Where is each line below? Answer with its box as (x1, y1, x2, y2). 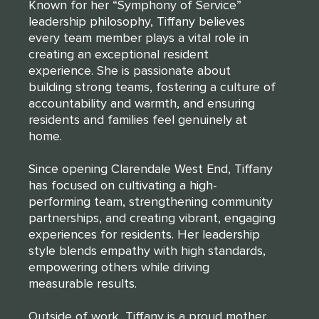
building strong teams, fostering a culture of (28, 78, 276, 95)
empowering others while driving (28, 258, 209, 275)
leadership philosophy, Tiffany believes (28, 13, 245, 29)
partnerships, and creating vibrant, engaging (28, 209, 276, 226)
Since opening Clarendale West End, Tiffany (28, 160, 273, 177)
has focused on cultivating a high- (28, 177, 217, 193)
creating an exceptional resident (28, 46, 209, 62)
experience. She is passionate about (28, 62, 231, 78)
